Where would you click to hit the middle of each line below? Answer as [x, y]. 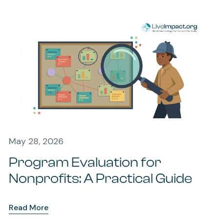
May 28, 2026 [36, 141]
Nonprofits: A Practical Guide [100, 178]
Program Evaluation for [85, 162]
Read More [28, 207]
